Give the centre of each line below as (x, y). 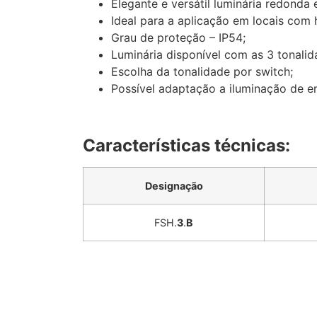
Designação (174, 185)
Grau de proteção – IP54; (178, 38)
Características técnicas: (186, 145)
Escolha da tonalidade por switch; (202, 72)
